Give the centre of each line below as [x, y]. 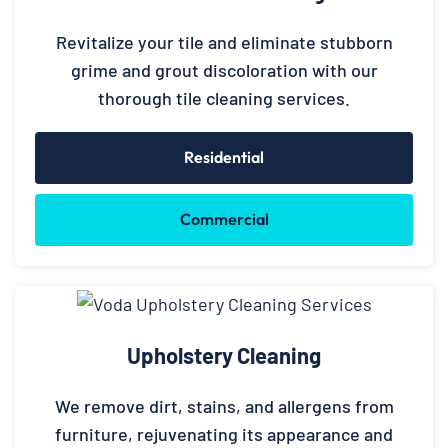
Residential [224, 157]
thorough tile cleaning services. [224, 98]
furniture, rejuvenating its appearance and [224, 433]
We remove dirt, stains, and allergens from [224, 405]
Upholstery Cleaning [224, 354]
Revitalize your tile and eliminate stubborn [224, 42]
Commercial [224, 219]
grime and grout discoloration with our [224, 70]
